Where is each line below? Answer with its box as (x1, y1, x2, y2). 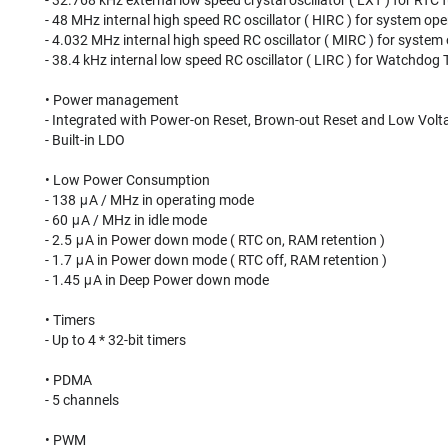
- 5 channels (45, 392, 119, 408)
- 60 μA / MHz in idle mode (45, 212, 207, 228)
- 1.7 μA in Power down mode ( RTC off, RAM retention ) (45, 252, 387, 268)
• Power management (45, 92, 179, 108)
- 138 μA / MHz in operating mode (45, 192, 254, 208)
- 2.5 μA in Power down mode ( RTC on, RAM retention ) (45, 232, 385, 248)
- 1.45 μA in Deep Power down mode (45, 272, 269, 288)
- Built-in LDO (45, 132, 125, 148)
